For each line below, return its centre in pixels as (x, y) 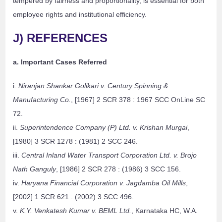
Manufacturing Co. (42, 100)
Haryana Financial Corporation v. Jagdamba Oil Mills (104, 183)
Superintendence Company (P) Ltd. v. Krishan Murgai (104, 128)
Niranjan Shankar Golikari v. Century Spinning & (93, 86)
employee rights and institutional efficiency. (80, 15)
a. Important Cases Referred (60, 62)
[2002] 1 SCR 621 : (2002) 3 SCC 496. (74, 197)
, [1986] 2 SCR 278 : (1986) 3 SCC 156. (119, 169)
